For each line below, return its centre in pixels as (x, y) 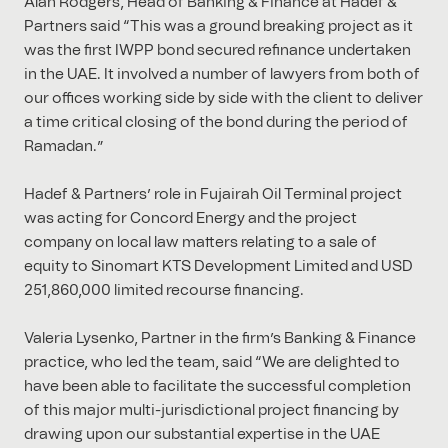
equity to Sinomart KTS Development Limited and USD (218, 266)
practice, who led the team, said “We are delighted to (212, 362)
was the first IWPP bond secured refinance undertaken (217, 50)
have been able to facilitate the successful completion (217, 386)
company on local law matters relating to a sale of (200, 242)
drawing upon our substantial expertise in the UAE (202, 434)
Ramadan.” (64, 146)
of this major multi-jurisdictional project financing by (211, 410)
